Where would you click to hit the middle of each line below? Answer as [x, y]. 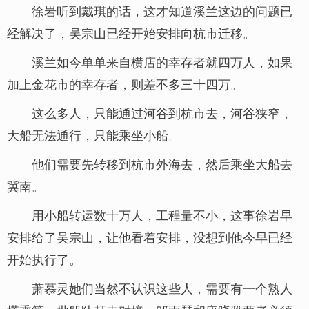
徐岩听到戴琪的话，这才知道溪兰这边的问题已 [162, 10]
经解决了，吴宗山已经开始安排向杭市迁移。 [131, 32]
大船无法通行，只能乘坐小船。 [94, 134]
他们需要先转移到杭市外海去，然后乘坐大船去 [162, 163]
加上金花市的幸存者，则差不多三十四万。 [125, 83]
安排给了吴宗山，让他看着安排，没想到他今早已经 [150, 237]
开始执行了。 [44, 259]
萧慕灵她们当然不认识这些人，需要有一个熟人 [162, 288]
